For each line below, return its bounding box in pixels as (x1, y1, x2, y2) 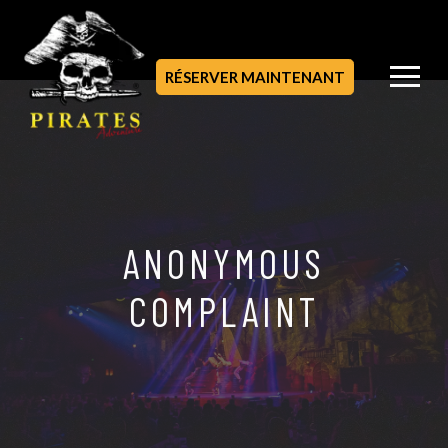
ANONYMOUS (123, 239, 325, 287)
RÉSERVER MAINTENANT (165, 67, 345, 86)
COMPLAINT (129, 287, 319, 335)
